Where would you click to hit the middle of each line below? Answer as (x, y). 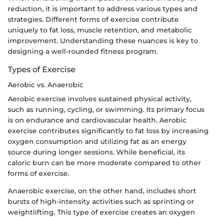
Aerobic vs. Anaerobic (46, 85)
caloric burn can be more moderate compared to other (104, 163)
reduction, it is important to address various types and (103, 8)
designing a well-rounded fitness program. (83, 51)
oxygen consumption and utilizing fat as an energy (97, 141)
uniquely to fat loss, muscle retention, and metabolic (100, 30)
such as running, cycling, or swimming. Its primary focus (106, 109)
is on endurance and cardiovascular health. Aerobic (97, 120)
